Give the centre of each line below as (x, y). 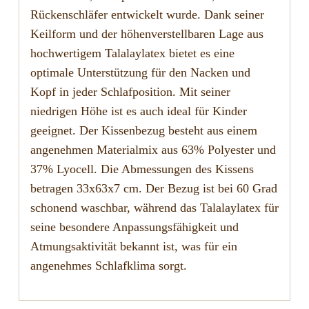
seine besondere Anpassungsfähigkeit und (134, 227)
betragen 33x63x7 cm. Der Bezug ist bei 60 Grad (153, 189)
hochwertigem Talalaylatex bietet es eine (132, 53)
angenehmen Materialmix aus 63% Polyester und (153, 150)
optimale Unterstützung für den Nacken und (140, 73)
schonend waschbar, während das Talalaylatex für (154, 208)
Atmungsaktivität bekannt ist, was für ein (133, 247)
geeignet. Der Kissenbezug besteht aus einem (143, 131)
